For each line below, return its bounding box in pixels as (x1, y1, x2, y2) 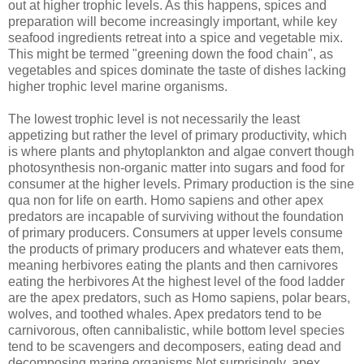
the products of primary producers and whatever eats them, (8, 241, 344, 256)
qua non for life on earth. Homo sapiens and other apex (8, 193, 323, 207)
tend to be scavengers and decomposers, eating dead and (8, 339, 341, 353)
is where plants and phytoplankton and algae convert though (8, 144, 354, 158)
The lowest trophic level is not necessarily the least (8, 111, 300, 126)
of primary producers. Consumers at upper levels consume (8, 225, 343, 240)
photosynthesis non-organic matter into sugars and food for (8, 160, 344, 175)
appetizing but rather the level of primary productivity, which (8, 128, 347, 142)
